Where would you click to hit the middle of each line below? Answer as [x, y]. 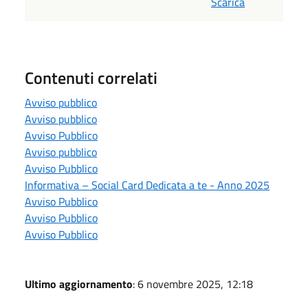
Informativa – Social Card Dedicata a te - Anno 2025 [147, 185]
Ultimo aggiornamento [79, 284]
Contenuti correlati [91, 78]
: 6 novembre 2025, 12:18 [193, 284]
